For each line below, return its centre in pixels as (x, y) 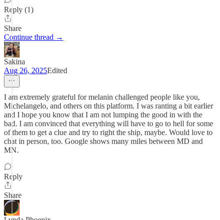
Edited (57, 70)
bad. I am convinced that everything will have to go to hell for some (109, 124)
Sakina (14, 62)
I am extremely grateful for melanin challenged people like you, (102, 97)
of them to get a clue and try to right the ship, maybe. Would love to (108, 132)
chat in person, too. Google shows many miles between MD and (103, 141)
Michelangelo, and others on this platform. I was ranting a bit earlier (109, 106)
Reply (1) (19, 10)
